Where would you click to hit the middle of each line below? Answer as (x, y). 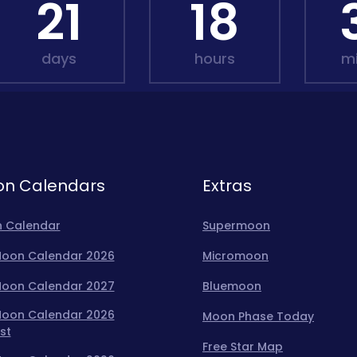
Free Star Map (243, 347)
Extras (227, 186)
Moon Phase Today (258, 316)
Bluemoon (232, 286)
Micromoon (235, 256)
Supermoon (236, 226)
